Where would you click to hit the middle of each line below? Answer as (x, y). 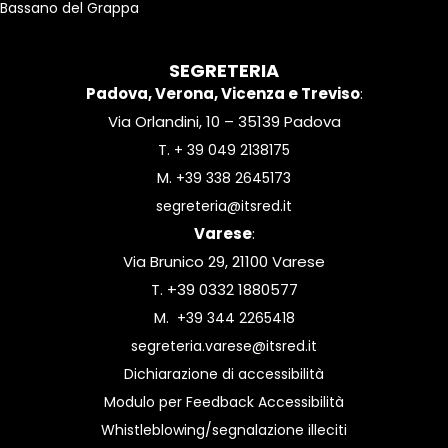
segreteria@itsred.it (224, 206)
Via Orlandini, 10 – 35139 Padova (224, 122)
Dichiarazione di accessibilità (224, 374)
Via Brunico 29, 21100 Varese (224, 262)
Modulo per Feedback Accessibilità (224, 402)
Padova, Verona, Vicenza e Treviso (222, 94)
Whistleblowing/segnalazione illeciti (224, 430)
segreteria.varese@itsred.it (224, 346)
